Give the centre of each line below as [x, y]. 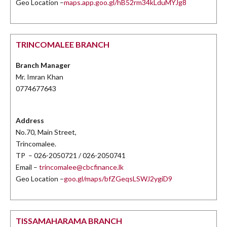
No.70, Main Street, [46, 132]
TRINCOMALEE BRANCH [63, 45]
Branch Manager [43, 65]
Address [30, 121]
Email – [27, 167]
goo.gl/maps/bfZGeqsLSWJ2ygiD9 [118, 179]
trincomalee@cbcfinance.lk [81, 167]
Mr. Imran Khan [40, 77]
